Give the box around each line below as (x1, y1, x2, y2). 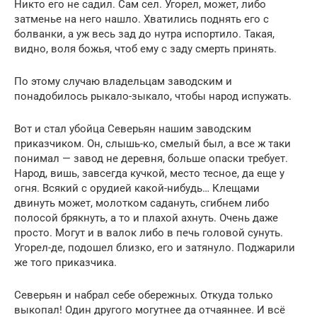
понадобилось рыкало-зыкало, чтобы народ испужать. (14, 90, 292, 103)
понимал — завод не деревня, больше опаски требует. (14, 152, 288, 166)
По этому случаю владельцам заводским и (14, 75, 232, 88)
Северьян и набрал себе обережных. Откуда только (14, 289, 273, 302)
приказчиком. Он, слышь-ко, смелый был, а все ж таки (14, 137, 291, 151)
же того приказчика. (14, 256, 117, 270)
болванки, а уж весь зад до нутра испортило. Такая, (14, 28, 275, 41)
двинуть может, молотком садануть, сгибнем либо (14, 197, 270, 210)
